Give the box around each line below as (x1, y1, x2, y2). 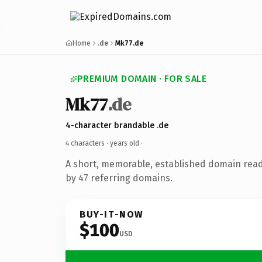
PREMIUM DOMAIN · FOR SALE (77, 73, 206, 84)
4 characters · (65, 139, 110, 147)
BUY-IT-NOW (80, 208, 144, 220)
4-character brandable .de (65, 120, 168, 130)
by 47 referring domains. (65, 172, 173, 184)
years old (110, 139, 139, 147)
